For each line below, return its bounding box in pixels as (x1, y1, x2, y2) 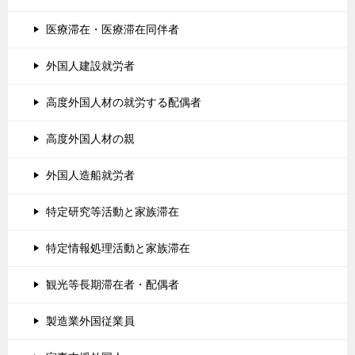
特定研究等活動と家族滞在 (46, 205, 179, 218)
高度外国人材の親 (46, 132, 135, 145)
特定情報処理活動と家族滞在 (46, 242, 190, 254)
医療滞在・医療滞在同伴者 (46, 23, 179, 36)
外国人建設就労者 (46, 59, 135, 72)
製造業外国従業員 (46, 315, 135, 327)
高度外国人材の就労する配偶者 (46, 96, 201, 109)
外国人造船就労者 (46, 169, 135, 181)
